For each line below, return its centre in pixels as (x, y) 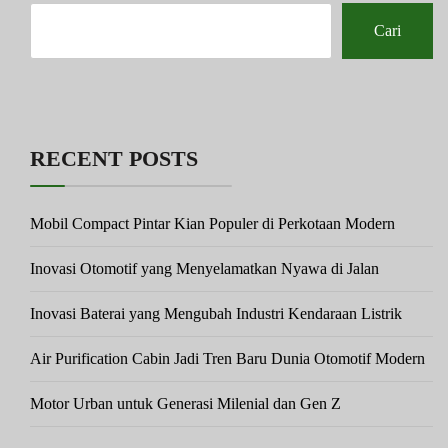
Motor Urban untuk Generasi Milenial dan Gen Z (185, 404)
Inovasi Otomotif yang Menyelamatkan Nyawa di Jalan (204, 269)
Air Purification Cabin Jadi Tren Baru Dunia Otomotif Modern (227, 359)
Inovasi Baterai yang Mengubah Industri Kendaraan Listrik (216, 314)
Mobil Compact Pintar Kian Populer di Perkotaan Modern (212, 224)
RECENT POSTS (114, 159)
